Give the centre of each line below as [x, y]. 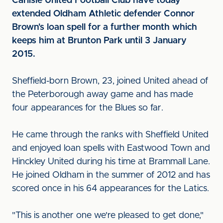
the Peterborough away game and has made [103, 95]
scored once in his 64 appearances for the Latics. [111, 189]
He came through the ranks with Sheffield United [110, 135]
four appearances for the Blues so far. [88, 108]
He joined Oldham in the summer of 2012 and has [111, 175]
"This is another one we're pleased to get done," [108, 216]
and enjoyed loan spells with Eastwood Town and [111, 148]
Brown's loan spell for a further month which [105, 27]
